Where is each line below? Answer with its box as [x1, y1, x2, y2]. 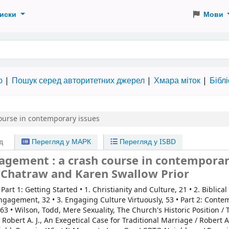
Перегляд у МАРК [30, 136, 91, 147]
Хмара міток [154, 75, 200, 87]
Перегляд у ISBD [117, 136, 176, 147]
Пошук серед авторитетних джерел [12, 75, 145, 87]
